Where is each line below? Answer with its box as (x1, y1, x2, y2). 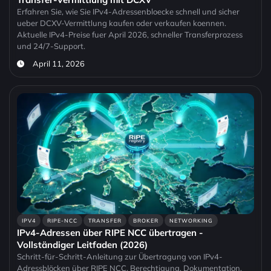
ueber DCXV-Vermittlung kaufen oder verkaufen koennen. (17, 18, 226, 28)
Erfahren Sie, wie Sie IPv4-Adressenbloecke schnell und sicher (17, 7, 240, 17)
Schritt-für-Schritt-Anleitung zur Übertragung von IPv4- (17, 252, 223, 262)
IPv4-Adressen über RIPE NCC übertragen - (17, 227, 203, 239)
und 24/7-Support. (17, 41, 85, 51)
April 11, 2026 (32, 59, 85, 69)
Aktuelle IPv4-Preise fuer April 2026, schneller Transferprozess (17, 30, 243, 40)
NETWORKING (169, 217, 214, 224)
